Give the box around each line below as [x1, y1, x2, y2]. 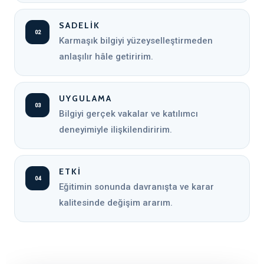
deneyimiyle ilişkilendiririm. [59, 124, 172, 135]
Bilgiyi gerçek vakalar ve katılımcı [59, 108, 198, 119]
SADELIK [59, 20, 100, 31]
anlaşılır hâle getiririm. [59, 51, 153, 62]
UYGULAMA [59, 93, 112, 104]
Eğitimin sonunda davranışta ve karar [59, 181, 214, 192]
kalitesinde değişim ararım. [59, 197, 173, 208]
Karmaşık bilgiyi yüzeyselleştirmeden [59, 35, 213, 46]
